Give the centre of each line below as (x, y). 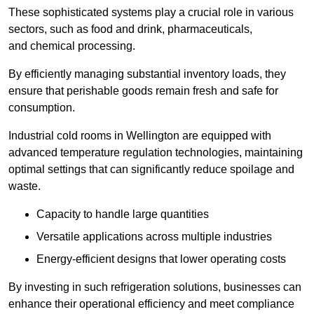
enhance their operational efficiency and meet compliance (151, 304)
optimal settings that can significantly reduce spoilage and (151, 170)
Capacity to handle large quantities (123, 214)
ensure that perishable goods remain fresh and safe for (143, 91)
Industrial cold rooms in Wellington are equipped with (140, 136)
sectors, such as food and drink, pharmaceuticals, (130, 29)
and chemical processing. (72, 46)
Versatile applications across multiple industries (154, 237)
